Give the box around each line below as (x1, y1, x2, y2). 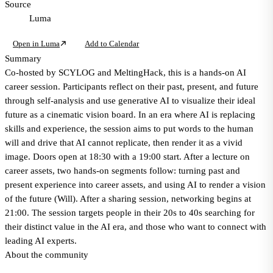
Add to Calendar (85, 38, 140, 48)
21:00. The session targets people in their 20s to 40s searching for (5, 208, 255, 218)
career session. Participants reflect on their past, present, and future (5, 82, 258, 92)
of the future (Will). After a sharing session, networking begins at (5, 194, 251, 204)
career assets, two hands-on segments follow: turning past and (5, 166, 240, 176)
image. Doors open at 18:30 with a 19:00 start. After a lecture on (5, 152, 250, 162)
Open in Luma (13, 38, 60, 48)
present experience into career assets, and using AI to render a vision (5, 180, 266, 190)
